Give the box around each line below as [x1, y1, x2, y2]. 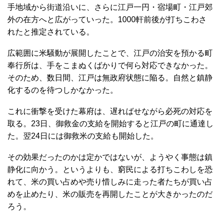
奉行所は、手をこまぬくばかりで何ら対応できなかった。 [7, 61, 213, 70]
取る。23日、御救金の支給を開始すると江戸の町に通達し [7, 119, 214, 128]
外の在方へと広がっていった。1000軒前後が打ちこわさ [7, 15, 207, 24]
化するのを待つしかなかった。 [7, 85, 118, 94]
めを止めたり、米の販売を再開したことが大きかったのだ [7, 189, 213, 198]
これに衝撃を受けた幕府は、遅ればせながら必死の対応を [7, 107, 213, 115]
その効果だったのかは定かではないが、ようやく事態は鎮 [7, 152, 213, 161]
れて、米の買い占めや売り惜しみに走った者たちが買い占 [7, 177, 213, 186]
